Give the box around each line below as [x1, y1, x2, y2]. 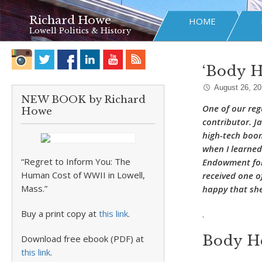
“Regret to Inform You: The [21, 156, 130, 167]
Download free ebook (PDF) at [21, 233, 144, 244]
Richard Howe [29, 13, 111, 27]
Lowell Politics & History [29, 26, 131, 36]
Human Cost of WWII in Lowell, [21, 169, 145, 181]
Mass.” [21, 182, 47, 194]
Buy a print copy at [21, 208, 99, 219]
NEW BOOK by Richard [21, 94, 146, 106]
